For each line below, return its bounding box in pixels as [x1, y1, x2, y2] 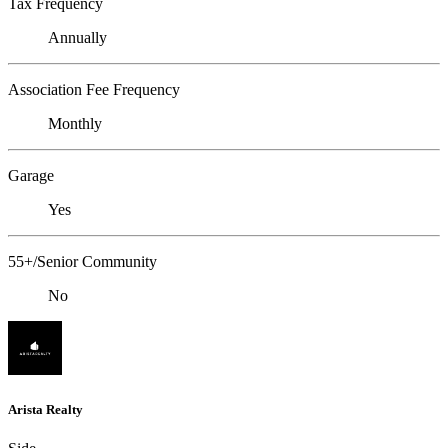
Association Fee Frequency [8, 81, 180, 99]
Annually [48, 29, 107, 47]
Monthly [48, 115, 102, 133]
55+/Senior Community [8, 253, 157, 271]
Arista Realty [8, 401, 83, 417]
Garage [8, 167, 54, 185]
